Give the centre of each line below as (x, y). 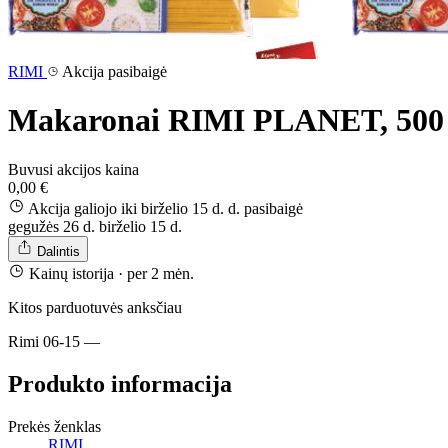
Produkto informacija (120, 383)
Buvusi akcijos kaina (73, 169)
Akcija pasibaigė (113, 71)
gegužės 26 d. (51, 226)
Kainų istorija (73, 273)
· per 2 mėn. (156, 273)
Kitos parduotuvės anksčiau (95, 307)
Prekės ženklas (54, 426)
